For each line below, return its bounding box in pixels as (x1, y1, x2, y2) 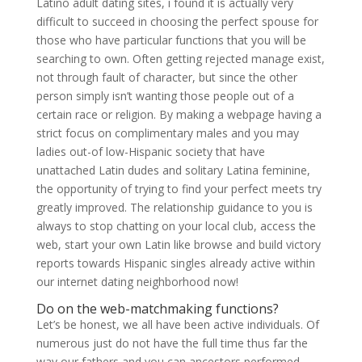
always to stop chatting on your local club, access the (36, 218, 316, 234)
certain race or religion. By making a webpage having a (36, 107, 322, 122)
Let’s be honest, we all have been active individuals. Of (36, 317, 319, 332)
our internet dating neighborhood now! (36, 274, 238, 289)
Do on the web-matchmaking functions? (36, 300, 279, 318)
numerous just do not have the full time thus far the (36, 335, 308, 351)
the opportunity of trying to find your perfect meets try (36, 181, 322, 196)
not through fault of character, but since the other (36, 69, 297, 85)
